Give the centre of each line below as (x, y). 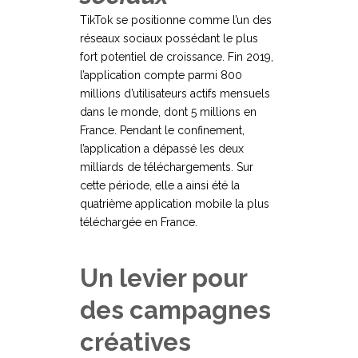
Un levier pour (163, 278)
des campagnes (175, 310)
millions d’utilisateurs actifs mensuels (175, 94)
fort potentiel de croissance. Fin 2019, (177, 57)
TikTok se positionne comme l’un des (176, 20)
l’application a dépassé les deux (162, 149)
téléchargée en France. (139, 223)
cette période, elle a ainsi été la (160, 186)
